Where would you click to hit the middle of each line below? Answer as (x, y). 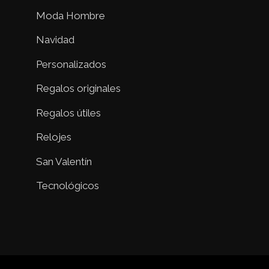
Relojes (54, 137)
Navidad (55, 40)
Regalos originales (78, 89)
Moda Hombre (71, 15)
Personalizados (71, 64)
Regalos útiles (68, 113)
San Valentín (64, 161)
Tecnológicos (68, 186)
